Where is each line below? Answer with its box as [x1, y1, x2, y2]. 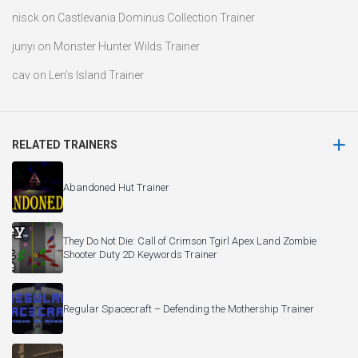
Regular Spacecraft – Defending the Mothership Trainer [63, 302, 314, 315]
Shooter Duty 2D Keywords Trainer [63, 249, 217, 261]
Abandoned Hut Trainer [63, 181, 169, 193]
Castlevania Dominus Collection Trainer [58, 11, 255, 25]
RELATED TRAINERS [12, 138, 117, 152]
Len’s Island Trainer [49, 69, 144, 82]
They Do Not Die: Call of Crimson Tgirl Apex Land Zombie [63, 235, 316, 248]
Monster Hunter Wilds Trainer [54, 40, 200, 54]
